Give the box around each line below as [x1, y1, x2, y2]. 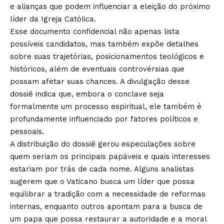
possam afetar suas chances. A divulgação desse [10, 76, 189, 86]
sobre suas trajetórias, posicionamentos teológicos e [10, 51, 204, 61]
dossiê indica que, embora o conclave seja [10, 89, 164, 98]
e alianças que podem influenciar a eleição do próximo [10, 1, 210, 11]
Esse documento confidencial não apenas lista [10, 26, 179, 36]
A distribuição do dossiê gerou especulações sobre [10, 139, 195, 148]
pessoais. [10, 126, 44, 136]
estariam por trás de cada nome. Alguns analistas [10, 164, 194, 173]
